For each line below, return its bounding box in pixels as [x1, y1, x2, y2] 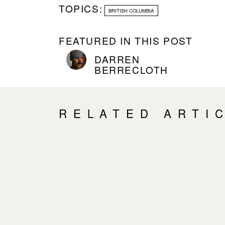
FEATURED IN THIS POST [59, 34, 193, 48]
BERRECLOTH [94, 63, 168, 77]
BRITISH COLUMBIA [108, 7, 154, 14]
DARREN [94, 52, 140, 66]
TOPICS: [59, 1, 103, 15]
